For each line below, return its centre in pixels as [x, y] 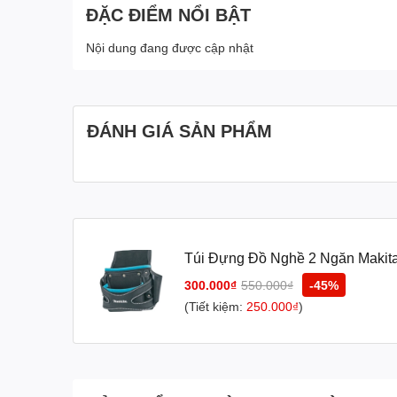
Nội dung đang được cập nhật [170, 47]
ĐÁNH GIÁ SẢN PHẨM [179, 130]
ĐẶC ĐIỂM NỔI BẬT [168, 14]
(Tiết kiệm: [215, 306]
